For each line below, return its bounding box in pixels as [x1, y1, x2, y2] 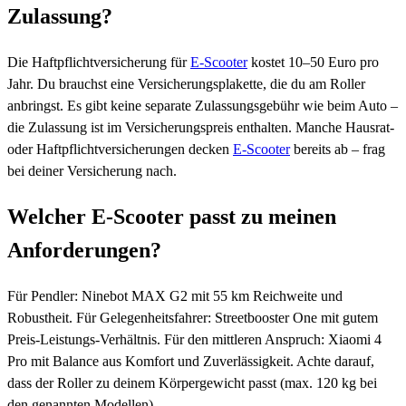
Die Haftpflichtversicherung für [7, 53, 190, 70]
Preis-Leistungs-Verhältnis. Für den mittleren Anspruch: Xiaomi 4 [7, 331, 382, 347]
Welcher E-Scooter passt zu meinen [7, 204, 336, 228]
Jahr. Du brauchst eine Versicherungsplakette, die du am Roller [7, 75, 365, 92]
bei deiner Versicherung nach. [7, 162, 177, 179]
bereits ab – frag [290, 140, 385, 157]
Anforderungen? [7, 237, 161, 262]
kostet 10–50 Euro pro [247, 53, 379, 70]
